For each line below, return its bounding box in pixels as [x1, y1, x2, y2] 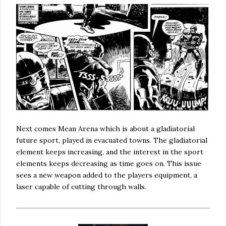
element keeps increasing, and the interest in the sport [16, 147, 203, 157]
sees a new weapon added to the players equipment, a [16, 171, 197, 180]
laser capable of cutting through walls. [16, 182, 146, 192]
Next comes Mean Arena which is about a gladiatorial [16, 124, 195, 134]
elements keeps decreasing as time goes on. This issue [16, 159, 201, 168]
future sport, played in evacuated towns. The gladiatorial [16, 136, 207, 145]
